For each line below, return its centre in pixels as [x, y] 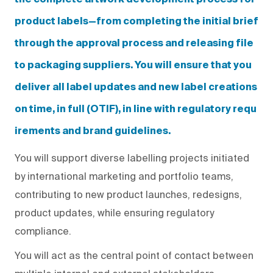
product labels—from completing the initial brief [136, 22]
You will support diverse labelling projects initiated [132, 158]
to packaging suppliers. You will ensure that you [133, 66]
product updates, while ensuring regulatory [114, 212]
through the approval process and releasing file [134, 44]
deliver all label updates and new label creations [136, 87]
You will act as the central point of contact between [134, 255]
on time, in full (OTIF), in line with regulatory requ [136, 109]
